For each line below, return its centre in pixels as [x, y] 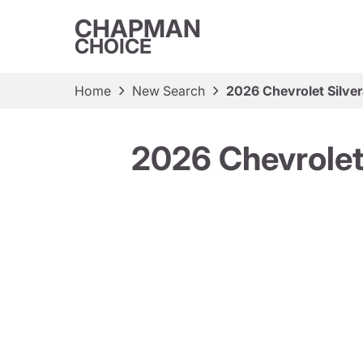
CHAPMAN [138, 28]
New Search [169, 91]
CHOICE [113, 46]
